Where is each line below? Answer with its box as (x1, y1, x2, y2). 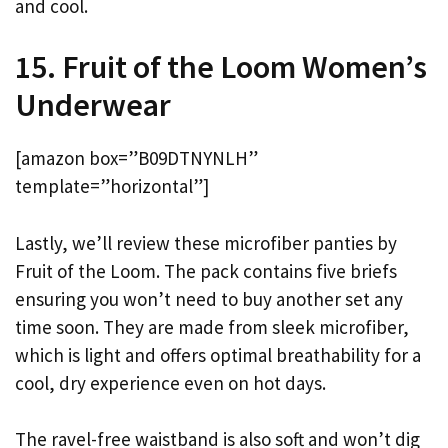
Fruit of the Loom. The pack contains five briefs (15, 258, 397, 283)
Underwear (15, 85, 171, 126)
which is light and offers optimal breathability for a (15, 342, 421, 367)
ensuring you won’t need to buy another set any (15, 286, 403, 311)
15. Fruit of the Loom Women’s (15, 47, 427, 88)
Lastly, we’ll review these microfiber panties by (15, 230, 397, 255)
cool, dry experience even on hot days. (15, 370, 326, 395)
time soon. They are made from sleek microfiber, (15, 314, 409, 339)
